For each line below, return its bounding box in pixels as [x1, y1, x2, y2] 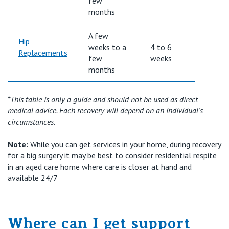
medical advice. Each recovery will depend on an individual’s [8, 105, 203, 116]
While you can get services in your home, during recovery [30, 139, 221, 149]
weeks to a [88, 41, 126, 52]
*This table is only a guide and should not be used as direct [8, 94, 198, 104]
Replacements [18, 47, 67, 58]
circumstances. [8, 116, 55, 127]
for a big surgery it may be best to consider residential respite [8, 150, 217, 161]
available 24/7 [8, 172, 58, 183]
